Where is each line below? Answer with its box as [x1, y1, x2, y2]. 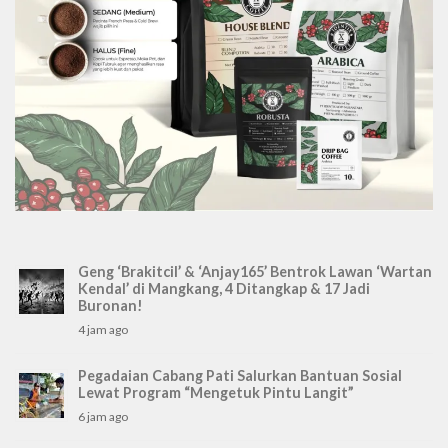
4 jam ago [78, 321, 128, 337]
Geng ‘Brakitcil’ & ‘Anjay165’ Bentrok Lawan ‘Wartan [78, 262, 432, 280]
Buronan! [78, 296, 143, 314]
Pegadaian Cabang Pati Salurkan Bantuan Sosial [78, 366, 402, 384]
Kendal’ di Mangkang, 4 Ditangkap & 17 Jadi [78, 279, 370, 297]
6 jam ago [78, 408, 128, 424]
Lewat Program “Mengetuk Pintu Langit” [78, 383, 354, 401]
